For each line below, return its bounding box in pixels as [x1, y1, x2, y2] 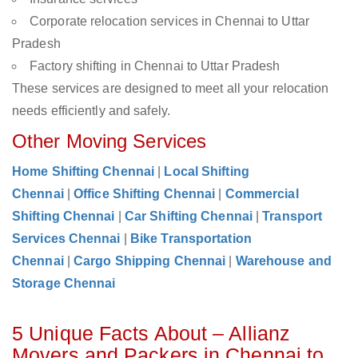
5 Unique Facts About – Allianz [12, 322, 291, 345]
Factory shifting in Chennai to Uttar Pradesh [30, 59, 280, 74]
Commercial [225, 187, 299, 201]
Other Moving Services [12, 130, 207, 153]
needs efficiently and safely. [12, 104, 170, 118]
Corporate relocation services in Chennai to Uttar [30, 14, 309, 29]
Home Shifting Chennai [12, 165, 155, 179]
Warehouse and [235, 254, 332, 268]
